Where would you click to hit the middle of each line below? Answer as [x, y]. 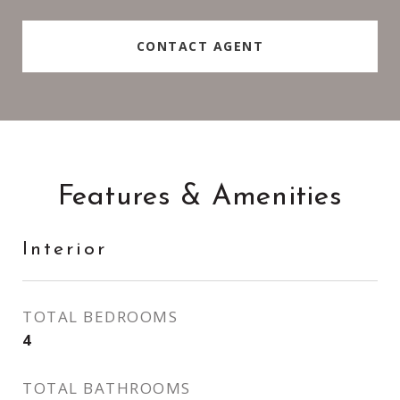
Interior [65, 250]
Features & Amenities [200, 197]
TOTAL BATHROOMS [107, 388]
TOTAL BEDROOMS [100, 317]
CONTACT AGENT [200, 46]
